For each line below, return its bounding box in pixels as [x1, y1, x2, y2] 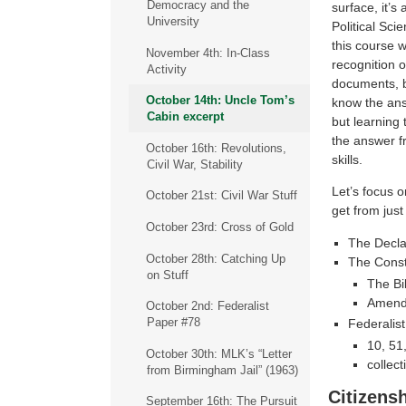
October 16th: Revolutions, [145, 140, 286, 155]
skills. [331, 151, 362, 167]
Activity [146, 62, 187, 76]
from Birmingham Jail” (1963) [146, 362, 298, 377]
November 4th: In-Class [145, 45, 270, 60]
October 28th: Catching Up [145, 251, 285, 266]
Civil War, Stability [146, 157, 243, 171]
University [146, 14, 199, 28]
